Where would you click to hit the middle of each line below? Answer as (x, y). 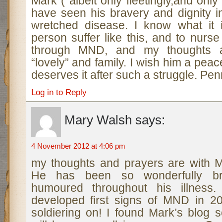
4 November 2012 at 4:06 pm (78, 146)
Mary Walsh (98, 120)
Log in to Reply (59, 92)
